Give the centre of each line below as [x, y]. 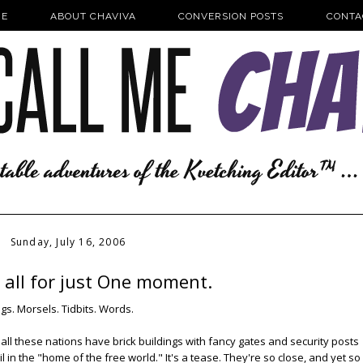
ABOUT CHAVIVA [93, 16]
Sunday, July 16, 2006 [68, 242]
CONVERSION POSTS [231, 16]
